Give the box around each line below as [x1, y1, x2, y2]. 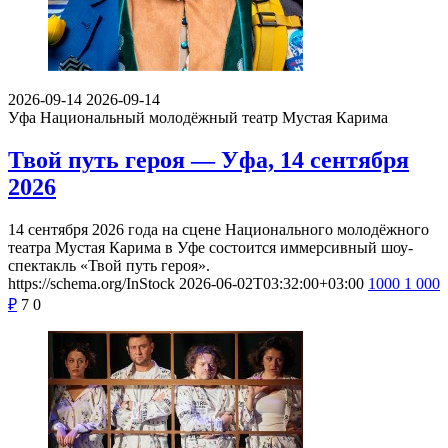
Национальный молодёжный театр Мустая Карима [40, 108, 388, 126]
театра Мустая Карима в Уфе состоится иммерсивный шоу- [8, 238, 413, 256]
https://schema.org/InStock [8, 274, 175, 292]
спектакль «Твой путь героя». [8, 256, 210, 274]
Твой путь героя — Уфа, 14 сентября [8, 146, 409, 173]
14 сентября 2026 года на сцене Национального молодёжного [8, 220, 429, 238]
